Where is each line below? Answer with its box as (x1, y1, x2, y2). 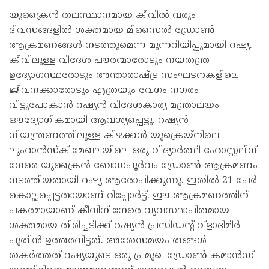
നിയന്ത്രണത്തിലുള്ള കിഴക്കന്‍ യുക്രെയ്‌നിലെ (9, 130, 219, 142)
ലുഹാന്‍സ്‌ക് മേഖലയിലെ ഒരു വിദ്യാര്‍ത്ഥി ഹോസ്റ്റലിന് (9, 145, 257, 157)
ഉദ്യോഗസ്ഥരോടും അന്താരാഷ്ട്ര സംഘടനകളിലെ (9, 70, 239, 82)
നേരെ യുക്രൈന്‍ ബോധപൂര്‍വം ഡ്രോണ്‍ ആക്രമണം (9, 160, 258, 172)
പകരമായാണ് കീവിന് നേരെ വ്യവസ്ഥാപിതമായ (9, 205, 229, 217)
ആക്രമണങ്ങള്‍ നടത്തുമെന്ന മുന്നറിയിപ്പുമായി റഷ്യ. (9, 40, 252, 52)
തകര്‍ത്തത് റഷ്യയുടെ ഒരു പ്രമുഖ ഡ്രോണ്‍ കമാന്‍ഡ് (9, 250, 254, 262)
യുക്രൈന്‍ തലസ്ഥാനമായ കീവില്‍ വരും (9, 10, 196, 22)
